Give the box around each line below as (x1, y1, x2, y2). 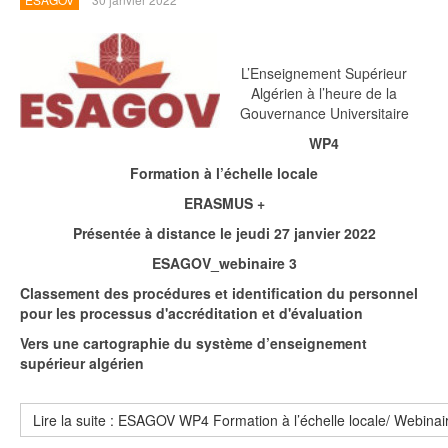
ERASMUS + (183, 193, 265, 213)
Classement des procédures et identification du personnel (20, 283, 418, 303)
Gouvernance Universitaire (239, 103, 409, 123)
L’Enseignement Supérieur (241, 63, 407, 83)
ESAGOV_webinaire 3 (151, 253, 297, 273)
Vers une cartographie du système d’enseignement (20, 333, 367, 353)
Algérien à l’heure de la (251, 83, 397, 103)
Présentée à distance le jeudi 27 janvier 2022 (72, 223, 376, 243)
